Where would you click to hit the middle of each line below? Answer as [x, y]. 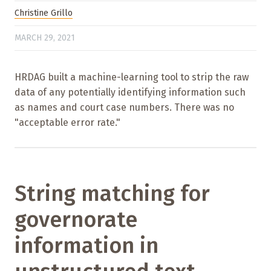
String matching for [112, 194]
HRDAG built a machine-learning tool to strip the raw [132, 77]
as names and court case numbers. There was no [124, 108]
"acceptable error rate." [67, 123]
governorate [76, 220]
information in [87, 246]
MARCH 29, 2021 [45, 38]
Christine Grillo [44, 13]
